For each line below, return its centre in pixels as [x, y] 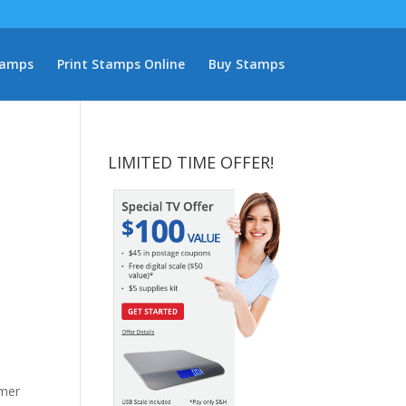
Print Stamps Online [121, 64]
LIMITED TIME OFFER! [191, 162]
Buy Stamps [246, 64]
